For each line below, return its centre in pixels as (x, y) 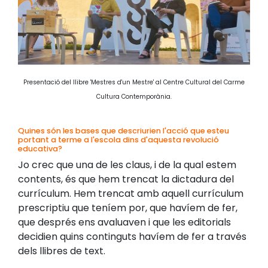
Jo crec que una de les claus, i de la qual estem (127, 165)
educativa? (40, 148)
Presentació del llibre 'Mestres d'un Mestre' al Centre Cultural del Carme (134, 82)
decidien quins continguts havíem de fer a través (132, 236)
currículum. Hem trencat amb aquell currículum (131, 193)
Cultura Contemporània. (134, 96)
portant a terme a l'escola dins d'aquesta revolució (118, 139)
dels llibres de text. (62, 251)
